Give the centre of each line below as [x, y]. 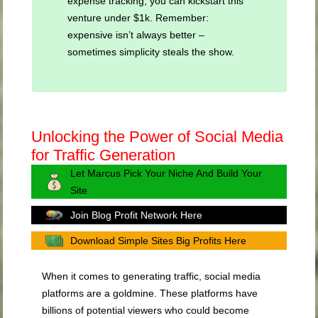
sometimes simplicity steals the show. [150, 52]
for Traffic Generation [104, 155]
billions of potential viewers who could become [146, 311]
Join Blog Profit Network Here [137, 215]
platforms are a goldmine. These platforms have [150, 294]
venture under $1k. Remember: [138, 18]
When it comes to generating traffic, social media [152, 276]
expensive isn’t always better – [136, 35]
